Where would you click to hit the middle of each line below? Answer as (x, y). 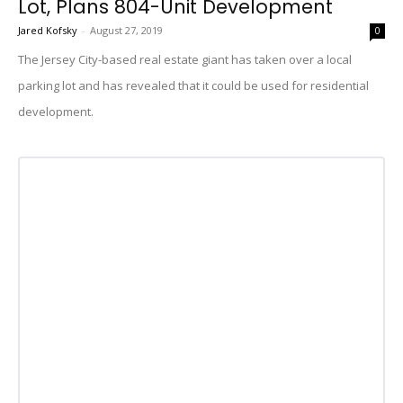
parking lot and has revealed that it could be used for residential (193, 85)
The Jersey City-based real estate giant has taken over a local (185, 59)
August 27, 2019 (126, 30)
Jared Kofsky (48, 30)
